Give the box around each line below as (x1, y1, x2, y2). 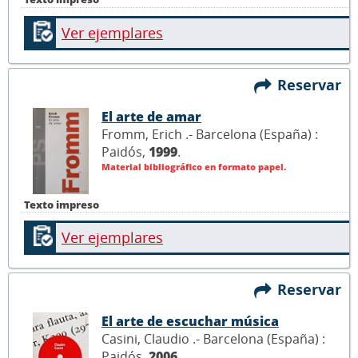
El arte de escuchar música (101, 312, 279, 330)
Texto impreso (24, 197, 99, 212)
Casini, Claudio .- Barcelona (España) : (101, 329, 325, 348)
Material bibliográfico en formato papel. (101, 160, 286, 173)
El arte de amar (101, 107, 201, 125)
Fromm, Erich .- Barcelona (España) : (101, 125, 318, 143)
